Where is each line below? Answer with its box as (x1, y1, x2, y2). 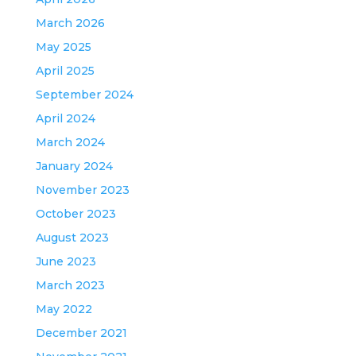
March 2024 (35, 134, 105, 149)
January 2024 (35, 158, 113, 173)
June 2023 (35, 253, 96, 269)
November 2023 (35, 182, 130, 197)
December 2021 (35, 325, 127, 340)
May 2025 (35, 39, 91, 54)
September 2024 (35, 87, 133, 102)
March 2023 (35, 277, 105, 292)
